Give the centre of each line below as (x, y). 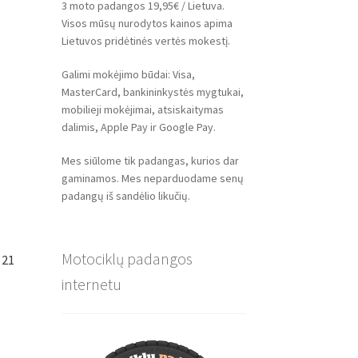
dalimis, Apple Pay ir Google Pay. (138, 127)
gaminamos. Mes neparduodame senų (152, 178)
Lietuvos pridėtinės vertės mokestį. (145, 41)
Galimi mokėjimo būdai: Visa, (128, 75)
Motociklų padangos (127, 258)
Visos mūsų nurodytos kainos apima (147, 24)
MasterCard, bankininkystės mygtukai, (152, 92)
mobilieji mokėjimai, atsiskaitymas (142, 110)
